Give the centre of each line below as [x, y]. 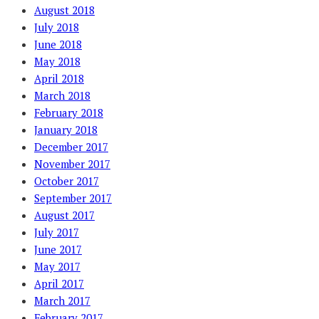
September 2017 [73, 198]
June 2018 [58, 44]
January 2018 [66, 129]
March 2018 [62, 95]
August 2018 [64, 10]
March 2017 [62, 300]
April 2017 [59, 283]
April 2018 [59, 78]
